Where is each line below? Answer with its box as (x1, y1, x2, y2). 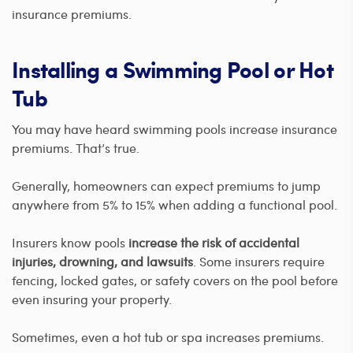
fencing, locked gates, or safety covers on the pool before (12, 271, 338, 288)
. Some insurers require (193, 252, 325, 269)
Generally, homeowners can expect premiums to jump (12, 176, 321, 194)
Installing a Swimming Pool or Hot (12, 53, 333, 85)
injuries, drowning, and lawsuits (12, 252, 193, 269)
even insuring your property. (12, 290, 172, 307)
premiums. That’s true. (12, 139, 139, 156)
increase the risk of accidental (128, 233, 299, 251)
